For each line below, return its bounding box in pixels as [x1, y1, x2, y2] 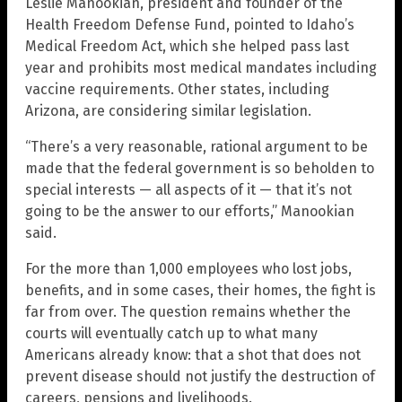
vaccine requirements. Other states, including [25, 80, 329, 98]
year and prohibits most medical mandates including [25, 58, 377, 76]
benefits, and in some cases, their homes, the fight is [25, 281, 376, 299]
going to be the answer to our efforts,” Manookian [25, 202, 354, 220]
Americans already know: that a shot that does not [25, 345, 361, 363]
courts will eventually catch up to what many [25, 324, 318, 342]
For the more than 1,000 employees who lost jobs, [25, 259, 352, 277]
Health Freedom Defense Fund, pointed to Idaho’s [25, 15, 354, 33]
